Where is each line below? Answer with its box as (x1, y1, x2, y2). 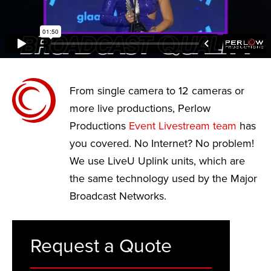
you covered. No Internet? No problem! (70, 137, 254, 150)
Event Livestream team (129, 119, 237, 132)
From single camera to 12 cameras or (70, 84, 244, 97)
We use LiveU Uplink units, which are (70, 154, 245, 168)
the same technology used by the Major (70, 172, 257, 185)
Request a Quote (30, 235, 172, 258)
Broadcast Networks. (70, 189, 166, 203)
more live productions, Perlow (70, 102, 211, 115)
